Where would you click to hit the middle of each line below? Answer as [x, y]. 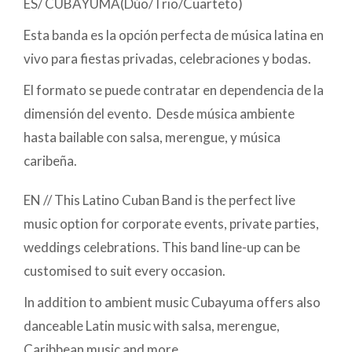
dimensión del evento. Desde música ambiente [159, 114]
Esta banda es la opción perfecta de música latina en [174, 35]
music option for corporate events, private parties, [171, 224]
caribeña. [50, 161]
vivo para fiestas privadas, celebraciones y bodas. [167, 59]
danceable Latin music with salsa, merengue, [152, 326]
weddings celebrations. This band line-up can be [162, 247]
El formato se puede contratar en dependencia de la [174, 90]
